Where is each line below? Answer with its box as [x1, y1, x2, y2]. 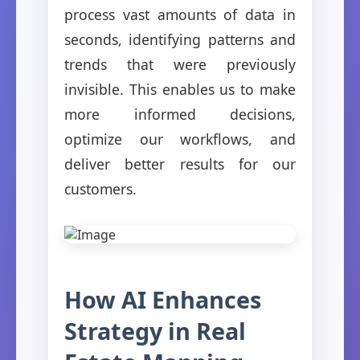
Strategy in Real [64, 314, 246, 346]
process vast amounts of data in [64, 4, 296, 24]
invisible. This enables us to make [64, 79, 296, 99]
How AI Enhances [64, 283, 261, 315]
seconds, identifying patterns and [64, 29, 296, 49]
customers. [64, 178, 137, 198]
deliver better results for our [64, 153, 296, 174]
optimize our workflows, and [64, 129, 296, 149]
